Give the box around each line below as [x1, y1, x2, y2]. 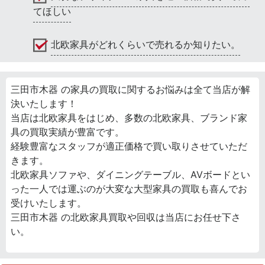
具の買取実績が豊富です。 [11, 126, 124, 138]
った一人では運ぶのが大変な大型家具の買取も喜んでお [11, 183, 247, 195]
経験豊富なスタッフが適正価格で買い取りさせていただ [11, 140, 247, 153]
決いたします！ [11, 98, 77, 110]
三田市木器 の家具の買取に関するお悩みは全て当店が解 [11, 83, 250, 96]
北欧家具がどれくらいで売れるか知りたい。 [51, 38, 240, 51]
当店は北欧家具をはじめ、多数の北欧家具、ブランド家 [11, 112, 247, 124]
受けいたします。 [11, 197, 86, 209]
